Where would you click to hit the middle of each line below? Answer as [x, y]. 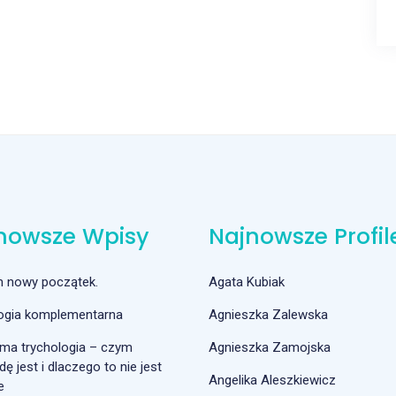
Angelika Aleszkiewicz [272, 380]
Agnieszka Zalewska [268, 315]
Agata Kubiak [247, 282]
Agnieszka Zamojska [270, 347]
